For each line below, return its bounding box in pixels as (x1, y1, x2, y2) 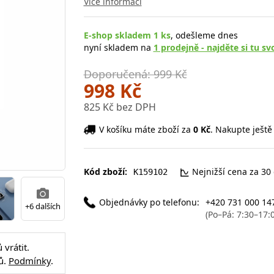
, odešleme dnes (170, 29, 238, 41)
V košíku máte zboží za (98, 123, 193, 135)
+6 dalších (25, 200, 61, 212)
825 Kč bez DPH (83, 100, 156, 114)
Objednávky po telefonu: (98, 196, 199, 208)
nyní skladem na (83, 41, 154, 53)
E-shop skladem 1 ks (83, 29, 171, 41)
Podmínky (8, 254, 51, 267)
